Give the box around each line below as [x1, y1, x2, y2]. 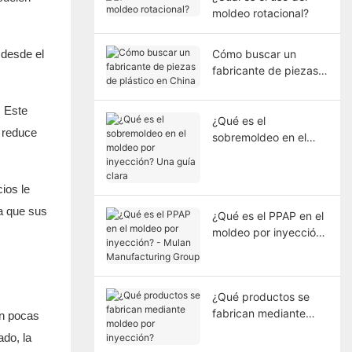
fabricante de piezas [211, 63, 318, 77]
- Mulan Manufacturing [211, 241, 328, 255]
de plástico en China [211, 79, 317, 93]
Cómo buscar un [211, 46, 296, 60]
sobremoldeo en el [211, 130, 306, 144]
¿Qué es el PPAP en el [211, 208, 324, 222]
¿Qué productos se [211, 289, 310, 303]
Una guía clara [211, 163, 286, 177]
